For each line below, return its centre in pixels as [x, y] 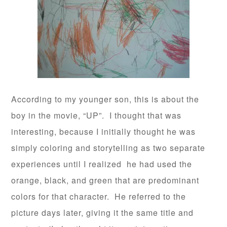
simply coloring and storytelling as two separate [108, 148]
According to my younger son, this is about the [105, 99]
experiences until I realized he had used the [102, 164]
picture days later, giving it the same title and [103, 213]
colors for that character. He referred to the [99, 196]
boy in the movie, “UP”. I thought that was [97, 115]
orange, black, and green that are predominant [105, 180]
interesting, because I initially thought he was [104, 131]
